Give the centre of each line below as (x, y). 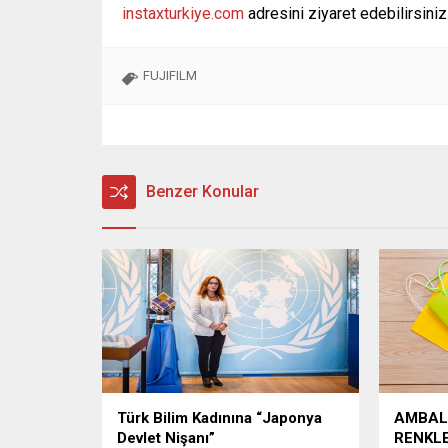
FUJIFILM (170, 76)
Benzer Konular (202, 192)
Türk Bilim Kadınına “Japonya (219, 418)
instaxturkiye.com (183, 14)
